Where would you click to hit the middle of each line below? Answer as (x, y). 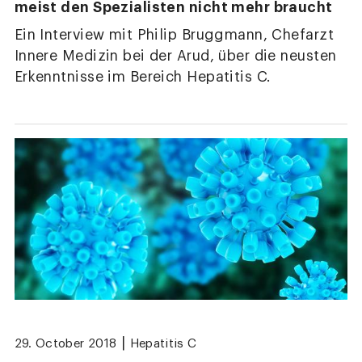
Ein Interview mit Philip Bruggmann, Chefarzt (174, 35)
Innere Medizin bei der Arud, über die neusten (175, 56)
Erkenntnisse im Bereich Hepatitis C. (143, 77)
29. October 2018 (65, 344)
